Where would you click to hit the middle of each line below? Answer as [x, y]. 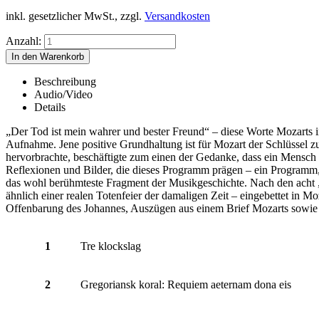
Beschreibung [65, 81]
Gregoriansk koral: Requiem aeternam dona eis [186, 284]
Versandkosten [177, 16]
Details [50, 107]
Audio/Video [63, 94]
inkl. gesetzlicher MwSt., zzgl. [75, 16]
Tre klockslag [111, 246]
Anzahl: [23, 41]
